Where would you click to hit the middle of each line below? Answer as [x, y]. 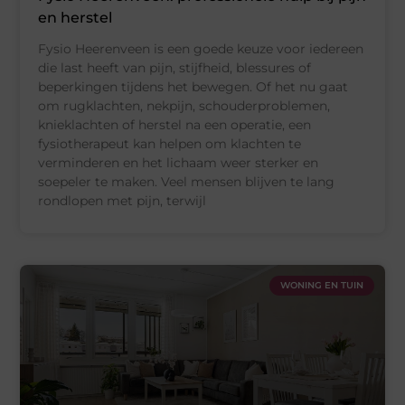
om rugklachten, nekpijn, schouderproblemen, [184, 106]
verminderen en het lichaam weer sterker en [179, 163]
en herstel [75, 18]
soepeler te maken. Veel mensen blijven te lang [187, 182]
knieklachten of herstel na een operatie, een [175, 125]
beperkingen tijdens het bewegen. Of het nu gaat [193, 87]
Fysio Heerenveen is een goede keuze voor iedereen [201, 49]
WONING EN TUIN [321, 286]
